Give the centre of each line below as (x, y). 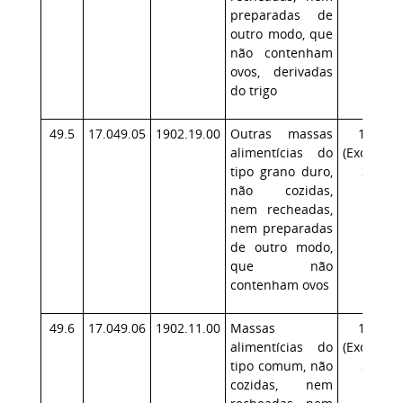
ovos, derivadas (282, 72)
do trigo (254, 90)
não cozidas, (282, 190)
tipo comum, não (282, 366)
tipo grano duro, (282, 171)
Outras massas (282, 134)
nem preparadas (282, 228)
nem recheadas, (282, 209)
